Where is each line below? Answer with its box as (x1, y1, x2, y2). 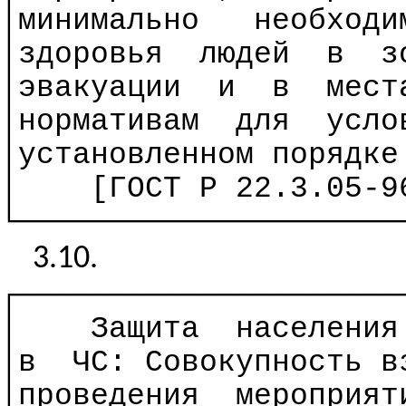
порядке (272, 139, 399, 172)
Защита (91, 313, 199, 346)
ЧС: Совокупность (72, 346, 381, 380)
